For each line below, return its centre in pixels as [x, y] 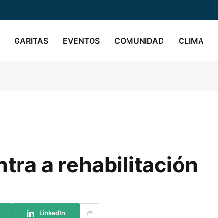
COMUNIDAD [139, 41]
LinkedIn [52, 212]
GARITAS [31, 41]
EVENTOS [81, 41]
